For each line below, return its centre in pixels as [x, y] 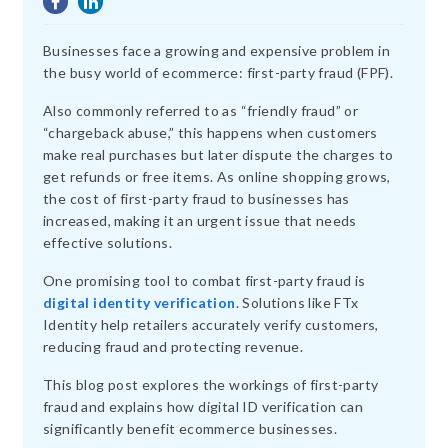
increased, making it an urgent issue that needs [200, 220]
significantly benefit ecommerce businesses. [190, 428]
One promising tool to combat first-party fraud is [204, 280]
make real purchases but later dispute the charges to [218, 154]
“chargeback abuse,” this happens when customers [210, 132]
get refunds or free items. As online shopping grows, [217, 176]
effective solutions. [108, 242]
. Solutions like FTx [297, 302]
